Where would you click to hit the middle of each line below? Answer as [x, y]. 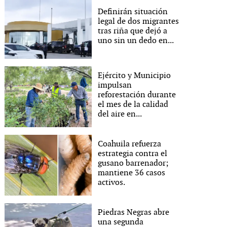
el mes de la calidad [133, 104]
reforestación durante [137, 95]
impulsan [115, 85]
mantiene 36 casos [132, 173]
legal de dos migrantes [139, 22]
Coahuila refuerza [130, 144]
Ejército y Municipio [135, 75]
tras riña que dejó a [133, 31]
